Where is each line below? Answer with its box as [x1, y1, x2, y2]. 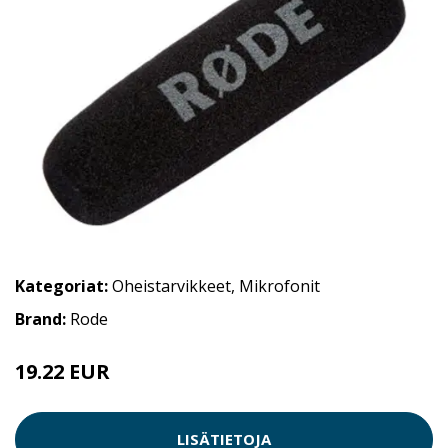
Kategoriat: [15, 274, 108, 297]
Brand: [15, 307, 70, 330]
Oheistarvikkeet [112, 274, 231, 297]
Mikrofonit [239, 274, 320, 297]
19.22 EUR [15, 357, 110, 385]
